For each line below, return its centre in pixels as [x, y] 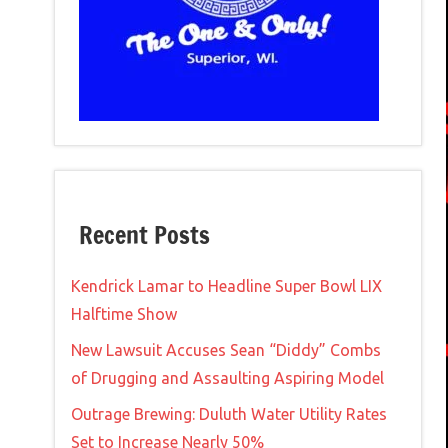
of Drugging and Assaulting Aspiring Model [227, 377]
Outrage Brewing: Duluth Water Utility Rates [229, 413]
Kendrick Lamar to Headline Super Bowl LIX [226, 285]
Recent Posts [144, 234]
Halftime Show [124, 313]
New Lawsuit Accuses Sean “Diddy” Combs [226, 349]
